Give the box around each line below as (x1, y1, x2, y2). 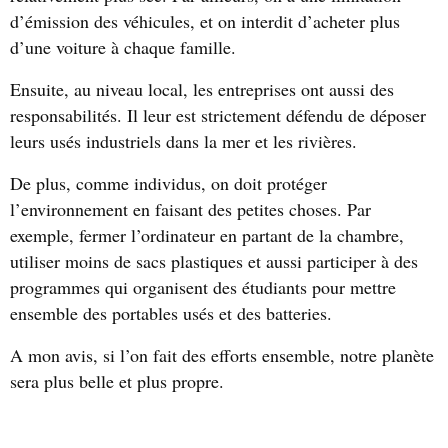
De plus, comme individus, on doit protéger (10, 171, 327, 195)
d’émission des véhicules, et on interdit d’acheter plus (10, 9, 400, 33)
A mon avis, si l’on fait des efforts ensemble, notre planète (10, 343, 434, 367)
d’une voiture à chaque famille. (10, 35, 236, 59)
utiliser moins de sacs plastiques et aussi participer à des (10, 249, 418, 273)
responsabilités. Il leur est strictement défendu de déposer (10, 103, 426, 127)
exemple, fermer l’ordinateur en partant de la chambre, (10, 223, 404, 247)
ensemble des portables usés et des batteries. (10, 301, 332, 325)
